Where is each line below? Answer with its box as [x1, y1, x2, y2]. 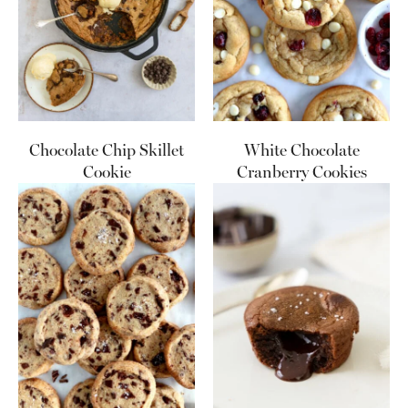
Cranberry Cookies [236, 161, 367, 182]
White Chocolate [243, 139, 360, 160]
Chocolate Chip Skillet [29, 139, 184, 160]
